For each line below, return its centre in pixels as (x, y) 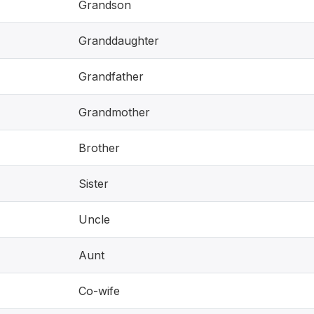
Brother (99, 148)
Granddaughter (119, 41)
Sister (94, 184)
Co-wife (99, 291)
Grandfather (111, 76)
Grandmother (114, 112)
